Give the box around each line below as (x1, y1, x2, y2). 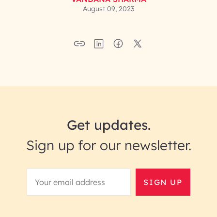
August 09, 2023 (83, 4, 134, 13)
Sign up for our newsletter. (26, 137, 191, 154)
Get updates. (66, 116, 151, 133)
